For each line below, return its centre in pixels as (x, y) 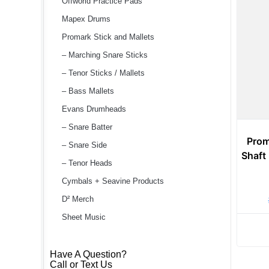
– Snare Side (84, 145)
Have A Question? (88, 254)
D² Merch (78, 199)
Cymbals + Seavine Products (113, 181)
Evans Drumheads (94, 109)
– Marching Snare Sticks (105, 55)
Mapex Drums (86, 19)
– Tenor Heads (87, 163)
